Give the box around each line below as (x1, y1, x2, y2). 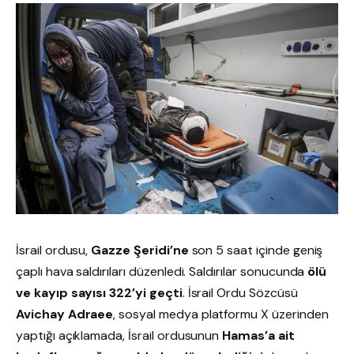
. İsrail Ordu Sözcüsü (182, 284, 298, 301)
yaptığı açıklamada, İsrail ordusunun (16, 326, 223, 344)
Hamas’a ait (222, 326, 295, 344)
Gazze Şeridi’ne (91, 241, 189, 258)
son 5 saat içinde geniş (188, 241, 323, 258)
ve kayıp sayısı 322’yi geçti (16, 284, 183, 301)
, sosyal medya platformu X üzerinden (113, 305, 329, 322)
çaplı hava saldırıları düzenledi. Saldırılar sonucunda (16, 262, 308, 280)
